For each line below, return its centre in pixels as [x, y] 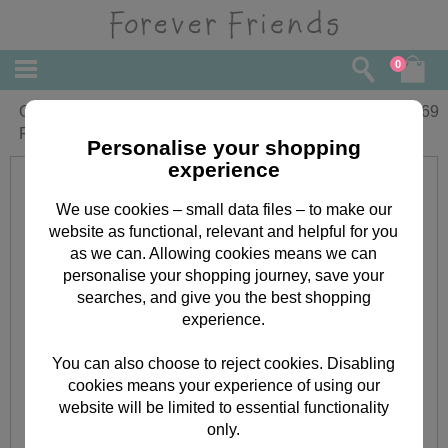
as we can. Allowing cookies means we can [224, 253]
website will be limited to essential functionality [223, 407]
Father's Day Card [83, 133]
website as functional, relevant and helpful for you [224, 231]
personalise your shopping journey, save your [224, 275]
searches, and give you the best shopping [223, 297]
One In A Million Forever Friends [132, 111]
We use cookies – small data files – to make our [223, 209]
